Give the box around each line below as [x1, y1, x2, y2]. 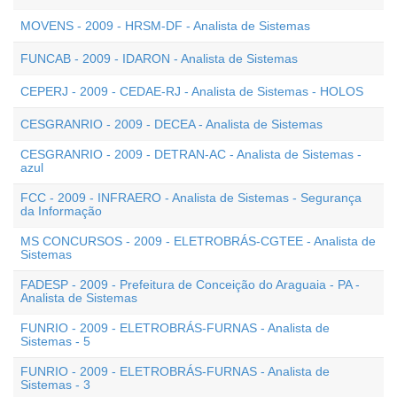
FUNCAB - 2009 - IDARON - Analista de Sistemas [20, 51, 298, 66]
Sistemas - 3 [20, 378, 90, 392]
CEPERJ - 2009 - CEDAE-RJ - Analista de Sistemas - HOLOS [20, 84, 363, 98]
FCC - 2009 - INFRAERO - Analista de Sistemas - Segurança [20, 191, 362, 205]
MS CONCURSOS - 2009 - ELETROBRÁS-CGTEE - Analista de [20, 234, 376, 248]
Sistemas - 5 [20, 334, 90, 348]
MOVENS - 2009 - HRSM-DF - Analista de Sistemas [20, 19, 310, 33]
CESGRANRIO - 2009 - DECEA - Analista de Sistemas [20, 117, 323, 131]
